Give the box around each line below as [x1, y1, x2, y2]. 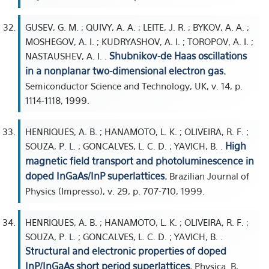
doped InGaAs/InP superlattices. [25, 170, 167, 182]
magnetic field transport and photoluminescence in [25, 155, 254, 167]
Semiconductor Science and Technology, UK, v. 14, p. [25, 80, 243, 91]
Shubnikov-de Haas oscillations [109, 50, 247, 62]
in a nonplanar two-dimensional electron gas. [25, 65, 226, 77]
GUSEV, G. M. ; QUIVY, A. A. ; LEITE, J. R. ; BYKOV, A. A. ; [25, 22, 249, 32]
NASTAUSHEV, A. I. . [25, 50, 109, 61]
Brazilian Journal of [167, 171, 250, 181]
